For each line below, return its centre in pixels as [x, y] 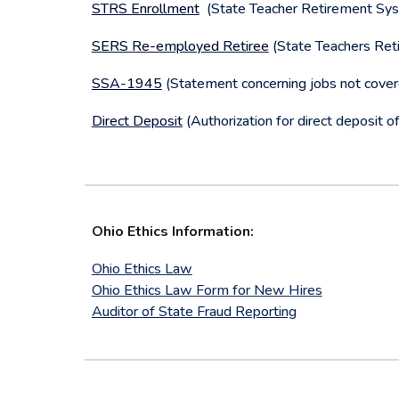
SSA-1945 [126, 84]
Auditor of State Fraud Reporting [194, 312]
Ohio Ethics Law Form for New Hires [207, 290]
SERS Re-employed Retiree [180, 46]
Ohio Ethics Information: [172, 232]
